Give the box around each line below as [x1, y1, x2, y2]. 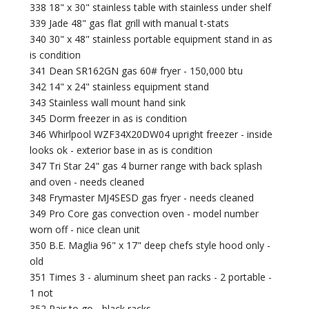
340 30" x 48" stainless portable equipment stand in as [30, 32, 273, 46]
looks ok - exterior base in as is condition [30, 143, 213, 157]
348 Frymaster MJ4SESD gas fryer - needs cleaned [30, 191, 255, 205]
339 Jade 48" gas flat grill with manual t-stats [30, 17, 230, 30]
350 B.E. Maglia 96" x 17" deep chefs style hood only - [30, 239, 271, 252]
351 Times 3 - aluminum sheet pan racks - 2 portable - [30, 270, 272, 284]
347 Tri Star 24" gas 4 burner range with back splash [30, 159, 263, 173]
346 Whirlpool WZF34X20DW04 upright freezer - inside [30, 128, 273, 141]
